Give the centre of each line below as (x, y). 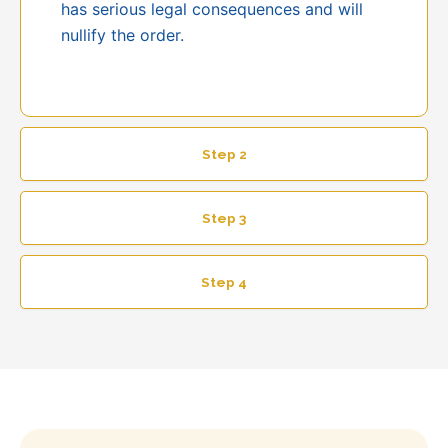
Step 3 (224, 218)
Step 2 (224, 154)
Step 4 (224, 282)
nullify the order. (122, 35)
